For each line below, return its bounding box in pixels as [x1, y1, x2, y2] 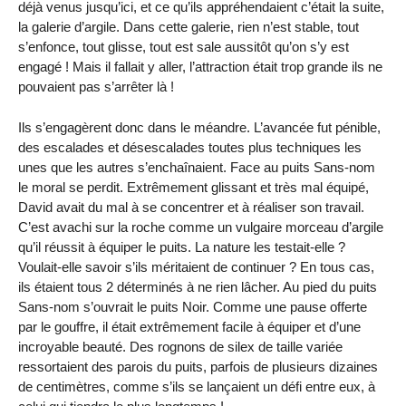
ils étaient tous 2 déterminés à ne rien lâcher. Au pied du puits [18, 278, 377, 295]
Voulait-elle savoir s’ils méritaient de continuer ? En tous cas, [18, 258, 374, 275]
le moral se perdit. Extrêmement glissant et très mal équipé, [18, 179, 369, 195]
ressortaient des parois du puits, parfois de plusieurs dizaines [18, 358, 378, 374]
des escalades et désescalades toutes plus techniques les [18, 139, 362, 155]
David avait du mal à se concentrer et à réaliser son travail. [18, 198, 364, 215]
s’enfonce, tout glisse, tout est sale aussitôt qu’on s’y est [18, 38, 349, 54]
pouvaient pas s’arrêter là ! [18, 78, 174, 94]
